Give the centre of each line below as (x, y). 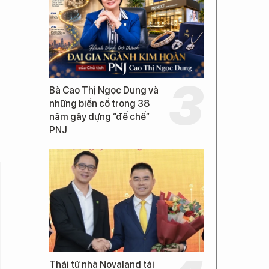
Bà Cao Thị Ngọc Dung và (104, 90)
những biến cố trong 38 (99, 104)
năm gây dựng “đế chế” (99, 117)
